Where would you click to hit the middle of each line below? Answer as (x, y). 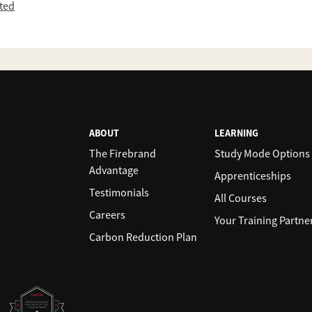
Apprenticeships (253, 176)
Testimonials (119, 193)
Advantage (114, 171)
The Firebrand (123, 154)
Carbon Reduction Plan (143, 237)
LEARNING (236, 133)
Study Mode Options (262, 154)
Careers (107, 215)
